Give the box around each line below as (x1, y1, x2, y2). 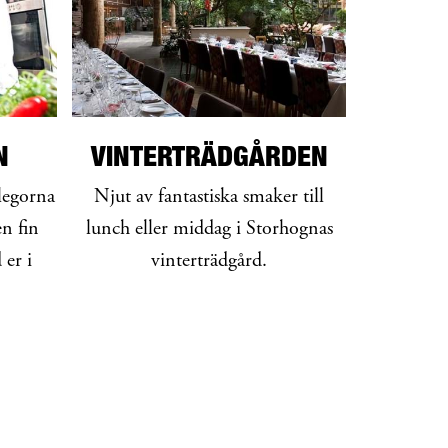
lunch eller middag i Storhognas (85, 218, 333, 240)
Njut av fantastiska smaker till (94, 186, 325, 208)
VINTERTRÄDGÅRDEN (90, 138, 328, 172)
